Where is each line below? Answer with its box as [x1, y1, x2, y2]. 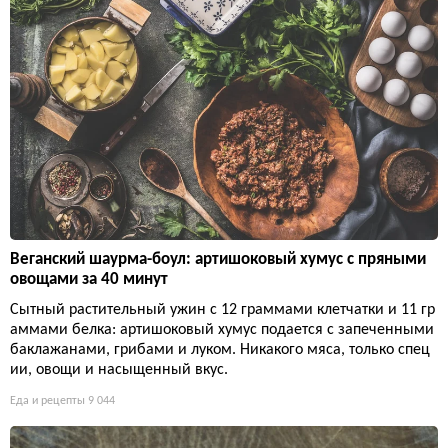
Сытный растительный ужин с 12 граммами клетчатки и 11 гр [10, 301, 435, 318]
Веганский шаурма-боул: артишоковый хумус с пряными [10, 250, 426, 268]
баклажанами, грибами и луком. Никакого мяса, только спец [10, 341, 430, 358]
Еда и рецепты [10, 394, 85, 407]
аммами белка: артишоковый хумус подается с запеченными [10, 321, 434, 338]
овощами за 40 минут [10, 270, 168, 288]
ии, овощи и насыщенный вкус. [10, 361, 228, 378]
